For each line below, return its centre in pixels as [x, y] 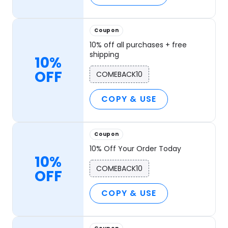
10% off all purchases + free [138, 45]
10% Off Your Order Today [136, 149]
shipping [105, 55]
